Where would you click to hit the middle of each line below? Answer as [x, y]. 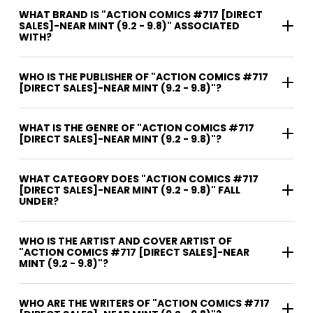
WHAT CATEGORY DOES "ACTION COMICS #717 [139, 179]
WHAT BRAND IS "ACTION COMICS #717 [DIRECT [141, 15]
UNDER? [39, 202]
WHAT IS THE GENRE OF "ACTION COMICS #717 [137, 128]
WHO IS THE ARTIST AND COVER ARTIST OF [125, 241]
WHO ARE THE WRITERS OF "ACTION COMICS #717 [86, 304]
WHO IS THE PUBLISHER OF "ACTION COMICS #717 [144, 77]
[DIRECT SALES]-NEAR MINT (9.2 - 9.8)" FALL [130, 190]
